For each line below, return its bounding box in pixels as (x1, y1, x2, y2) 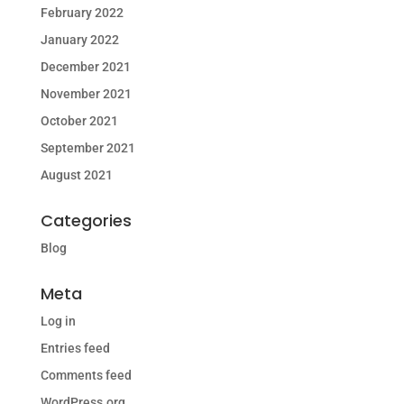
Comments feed (40, 368, 132, 382)
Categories (40, 209, 132, 232)
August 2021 (40, 168, 113, 182)
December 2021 (40, 60, 131, 74)
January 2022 (40, 32, 119, 47)
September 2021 (40, 141, 135, 155)
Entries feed (40, 341, 110, 355)
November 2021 (40, 87, 132, 101)
